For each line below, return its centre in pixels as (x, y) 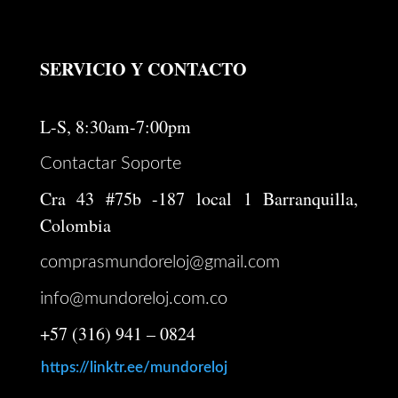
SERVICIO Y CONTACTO (143, 68)
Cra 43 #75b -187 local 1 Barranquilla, (199, 198)
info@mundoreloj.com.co (133, 298)
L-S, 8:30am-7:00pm (115, 126)
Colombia (75, 225)
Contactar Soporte (110, 163)
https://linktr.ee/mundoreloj (134, 367)
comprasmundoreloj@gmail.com (159, 262)
